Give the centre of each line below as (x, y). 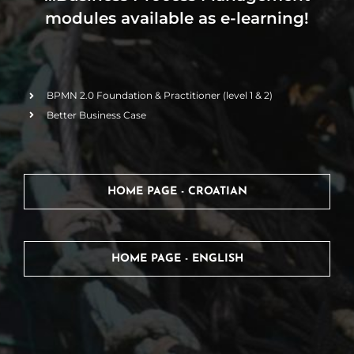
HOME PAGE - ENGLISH (177, 258)
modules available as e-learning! (177, 18)
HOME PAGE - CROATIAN (177, 191)
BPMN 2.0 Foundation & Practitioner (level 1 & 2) (159, 96)
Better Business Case (96, 115)
